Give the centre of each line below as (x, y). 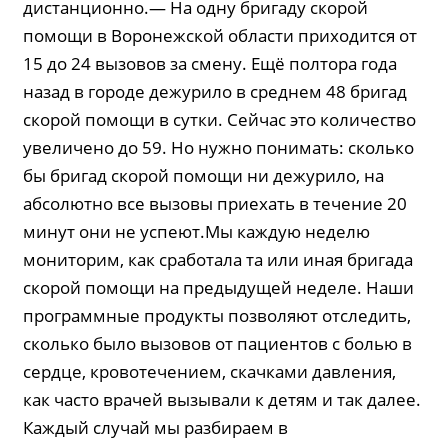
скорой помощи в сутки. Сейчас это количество (220, 120)
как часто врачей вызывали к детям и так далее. (222, 400)
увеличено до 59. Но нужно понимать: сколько (219, 148)
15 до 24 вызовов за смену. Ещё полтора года (210, 64)
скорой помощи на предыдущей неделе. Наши (219, 288)
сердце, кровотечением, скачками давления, (210, 372)
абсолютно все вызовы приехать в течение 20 (215, 204)
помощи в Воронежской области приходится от (220, 36)
